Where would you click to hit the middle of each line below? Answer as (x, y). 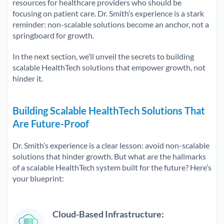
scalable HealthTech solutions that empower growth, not (109, 67)
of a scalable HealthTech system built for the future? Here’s (112, 167)
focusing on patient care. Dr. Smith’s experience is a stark (108, 13)
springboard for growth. (53, 35)
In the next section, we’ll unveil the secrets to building (103, 56)
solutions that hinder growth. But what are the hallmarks (109, 156)
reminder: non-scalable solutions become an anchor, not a (111, 24)
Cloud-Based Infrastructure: (108, 214)
